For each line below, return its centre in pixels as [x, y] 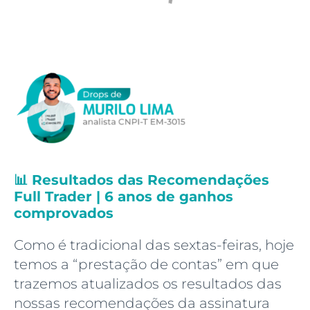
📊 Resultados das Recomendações [142, 180]
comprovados [64, 213]
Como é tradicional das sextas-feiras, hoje [154, 245]
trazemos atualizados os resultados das [148, 284]
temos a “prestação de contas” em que [146, 265]
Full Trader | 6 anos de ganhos [124, 197]
